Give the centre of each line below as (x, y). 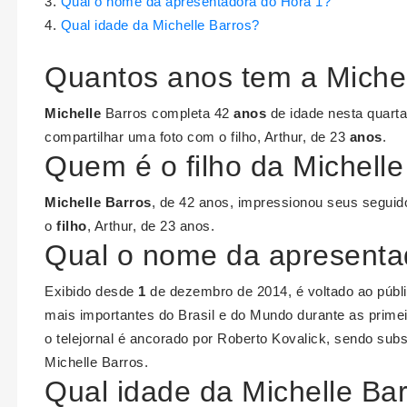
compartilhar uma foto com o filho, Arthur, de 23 (197, 137)
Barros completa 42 (167, 114)
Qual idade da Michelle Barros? (160, 25)
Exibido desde (91, 292)
